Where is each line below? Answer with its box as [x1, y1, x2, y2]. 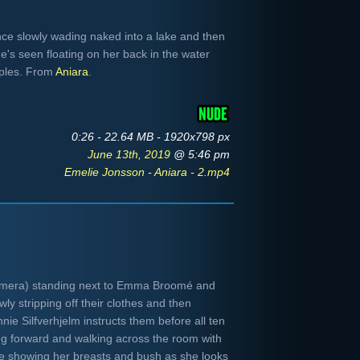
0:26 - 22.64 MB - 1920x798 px [72, 130, 230, 143]
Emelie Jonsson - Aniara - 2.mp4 [64, 166, 230, 178]
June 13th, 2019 [88, 148, 174, 161]
